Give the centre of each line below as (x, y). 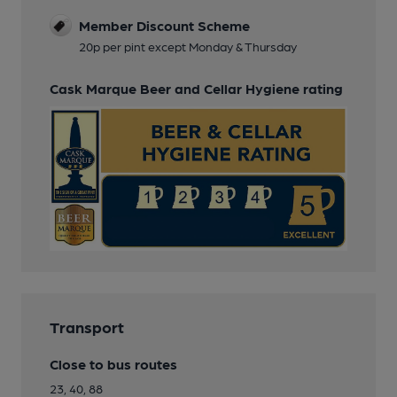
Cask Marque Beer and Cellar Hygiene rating (196, 89)
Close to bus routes (113, 364)
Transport (87, 327)
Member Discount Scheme (164, 26)
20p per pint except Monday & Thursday (188, 47)
